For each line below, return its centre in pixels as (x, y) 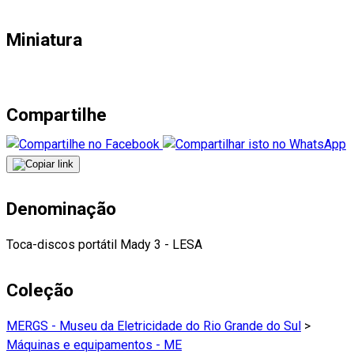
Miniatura (44, 40)
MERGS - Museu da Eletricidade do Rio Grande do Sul (154, 326)
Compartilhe (56, 115)
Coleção (40, 291)
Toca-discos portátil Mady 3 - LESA (104, 245)
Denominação (61, 209)
